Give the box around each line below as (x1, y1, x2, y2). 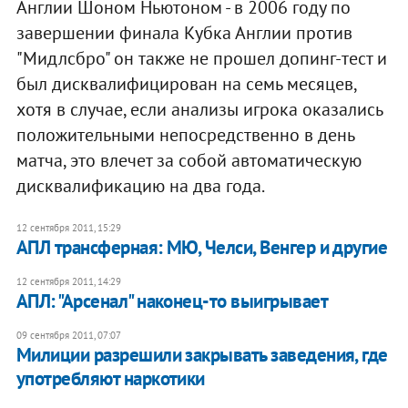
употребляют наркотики (15, 366, 205, 392)
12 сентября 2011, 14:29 (15, 275, 121, 289)
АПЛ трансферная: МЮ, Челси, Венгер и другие (15, 235, 388, 260)
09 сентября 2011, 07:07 (15, 329, 121, 342)
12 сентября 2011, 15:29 (15, 221, 121, 235)
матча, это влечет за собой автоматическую (15, 148, 362, 173)
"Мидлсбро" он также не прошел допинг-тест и (15, 46, 387, 71)
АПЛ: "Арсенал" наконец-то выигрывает (15, 289, 329, 314)
